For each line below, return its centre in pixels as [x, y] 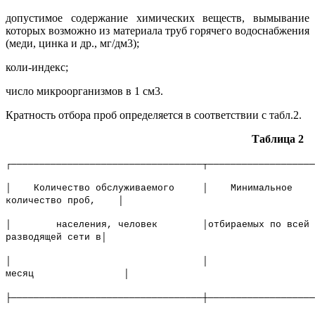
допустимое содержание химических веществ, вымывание [157, 18]
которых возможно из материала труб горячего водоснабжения [157, 31]
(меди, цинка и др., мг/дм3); [72, 44]
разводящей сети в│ [56, 238]
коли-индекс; [37, 67]
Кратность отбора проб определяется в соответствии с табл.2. [154, 115]
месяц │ [67, 274]
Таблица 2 [281, 139]
